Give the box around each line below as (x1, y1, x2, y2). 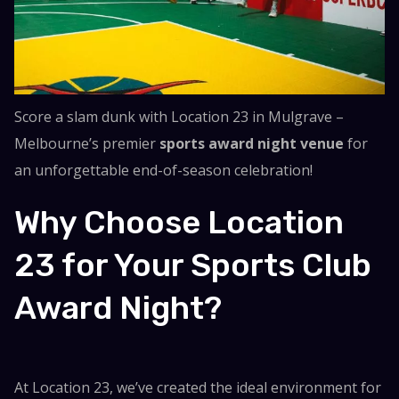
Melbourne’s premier (14, 133, 160, 153)
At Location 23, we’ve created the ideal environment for (14, 377, 382, 397)
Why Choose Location (14, 202, 345, 241)
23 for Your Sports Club (14, 245, 372, 284)
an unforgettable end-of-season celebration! (14, 159, 313, 180)
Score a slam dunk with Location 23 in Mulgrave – (14, 106, 345, 126)
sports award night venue (159, 133, 345, 153)
